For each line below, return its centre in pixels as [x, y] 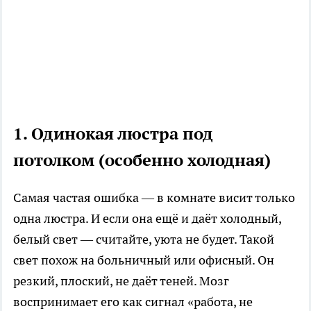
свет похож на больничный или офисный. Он [144, 260]
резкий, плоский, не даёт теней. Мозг [121, 281]
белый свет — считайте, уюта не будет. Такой [144, 239]
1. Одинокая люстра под [113, 134]
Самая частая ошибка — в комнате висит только [154, 198]
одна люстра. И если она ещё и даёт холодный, [147, 219]
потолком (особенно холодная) [142, 160]
